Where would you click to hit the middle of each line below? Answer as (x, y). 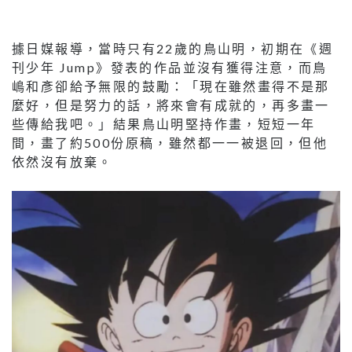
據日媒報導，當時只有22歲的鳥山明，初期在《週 (173, 48)
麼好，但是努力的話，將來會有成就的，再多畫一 (171, 104)
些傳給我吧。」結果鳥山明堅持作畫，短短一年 (164, 123)
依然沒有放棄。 (62, 161)
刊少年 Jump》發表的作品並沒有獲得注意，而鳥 (170, 67)
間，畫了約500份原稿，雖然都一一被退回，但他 (170, 142)
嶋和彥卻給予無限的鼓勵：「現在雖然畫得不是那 (171, 86)
